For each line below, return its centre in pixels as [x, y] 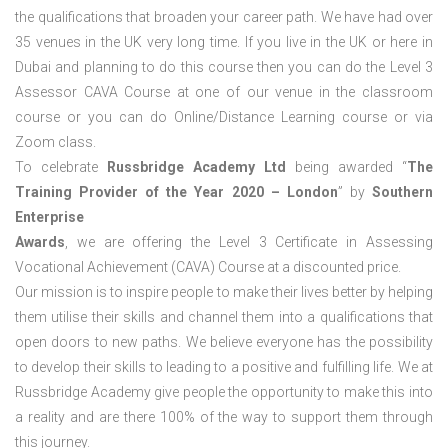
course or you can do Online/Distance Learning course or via [224, 117]
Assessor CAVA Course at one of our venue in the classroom [224, 92]
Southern [403, 192]
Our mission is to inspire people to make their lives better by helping [224, 292]
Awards [40, 242]
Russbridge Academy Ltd [196, 167]
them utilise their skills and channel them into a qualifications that [224, 317]
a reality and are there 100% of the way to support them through [224, 417]
